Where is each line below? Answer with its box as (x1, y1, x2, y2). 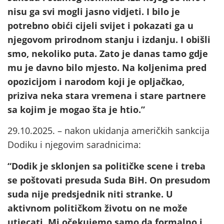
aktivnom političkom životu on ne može (7, 201, 187, 214)
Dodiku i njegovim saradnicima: (7, 138, 141, 151)
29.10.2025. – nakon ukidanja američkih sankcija (7, 124, 209, 137)
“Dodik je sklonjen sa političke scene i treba (7, 159, 205, 172)
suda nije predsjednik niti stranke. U (7, 187, 173, 200)
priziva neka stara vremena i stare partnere (7, 89, 206, 101)
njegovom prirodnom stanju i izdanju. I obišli (7, 33, 210, 45)
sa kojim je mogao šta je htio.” (7, 103, 145, 115)
